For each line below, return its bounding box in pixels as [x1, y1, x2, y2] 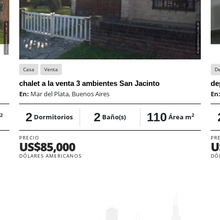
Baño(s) [102, 112, 126, 121]
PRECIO [19, 134, 39, 141]
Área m [168, 112, 192, 121]
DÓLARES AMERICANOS [19, 152, 82, 159]
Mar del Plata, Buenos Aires [30, 89, 110, 98]
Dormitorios [34, 112, 73, 121]
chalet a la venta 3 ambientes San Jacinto [19, 79, 160, 87]
